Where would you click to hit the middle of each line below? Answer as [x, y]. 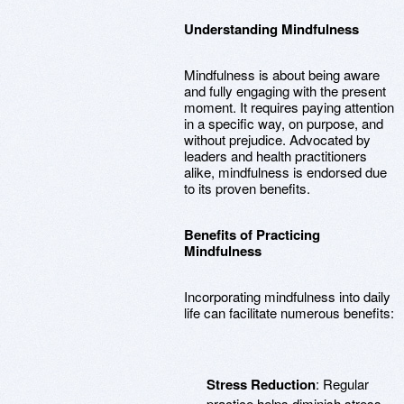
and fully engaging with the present [285, 91]
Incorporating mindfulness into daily [287, 296]
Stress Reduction [261, 384]
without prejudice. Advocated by [277, 139]
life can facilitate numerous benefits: [289, 312]
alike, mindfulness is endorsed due [285, 172]
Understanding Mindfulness [271, 29]
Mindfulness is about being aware [282, 74]
